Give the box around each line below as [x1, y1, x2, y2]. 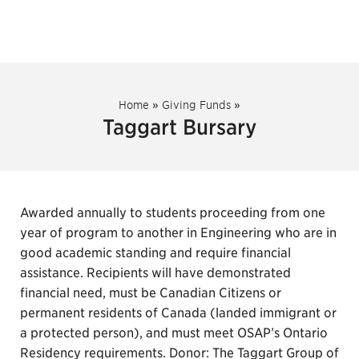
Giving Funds [162, 99, 231, 111]
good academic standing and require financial [20, 245, 291, 260]
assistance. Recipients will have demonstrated [20, 265, 291, 280]
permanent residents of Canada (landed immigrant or [20, 305, 337, 321]
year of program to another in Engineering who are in [20, 225, 337, 240]
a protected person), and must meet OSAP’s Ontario [20, 325, 328, 341]
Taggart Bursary [103, 115, 256, 139]
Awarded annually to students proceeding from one [20, 205, 325, 220]
